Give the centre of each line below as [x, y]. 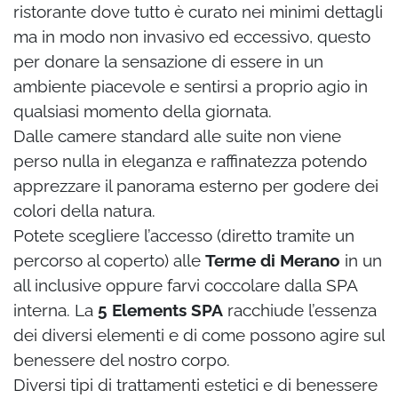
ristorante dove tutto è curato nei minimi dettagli [198, 12]
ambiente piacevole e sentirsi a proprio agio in [191, 87]
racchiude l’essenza [300, 310]
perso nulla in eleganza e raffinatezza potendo [190, 161]
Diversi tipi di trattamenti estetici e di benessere [195, 385]
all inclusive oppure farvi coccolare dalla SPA [185, 286]
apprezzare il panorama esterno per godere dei [196, 186]
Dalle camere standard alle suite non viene [177, 136]
